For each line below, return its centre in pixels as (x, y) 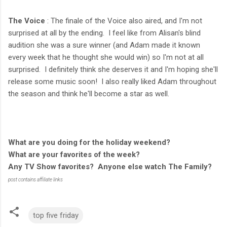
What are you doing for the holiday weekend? (89, 143)
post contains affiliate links (35, 180)
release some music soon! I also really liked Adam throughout (112, 82)
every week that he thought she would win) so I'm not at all (106, 58)
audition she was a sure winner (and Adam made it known (104, 45)
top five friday (56, 216)
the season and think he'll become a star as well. (89, 94)
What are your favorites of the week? (74, 155)
